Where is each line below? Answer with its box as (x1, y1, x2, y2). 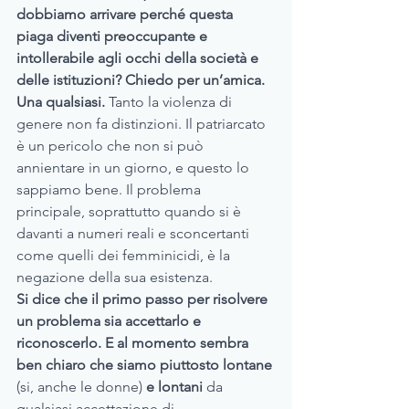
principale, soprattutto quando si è (16, 203, 245, 221)
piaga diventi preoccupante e (16, 27, 211, 46)
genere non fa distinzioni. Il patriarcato (16, 115, 269, 133)
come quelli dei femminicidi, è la (16, 246, 234, 265)
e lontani (146, 378, 206, 396)
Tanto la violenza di (105, 93, 236, 111)
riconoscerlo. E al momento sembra (16, 334, 252, 352)
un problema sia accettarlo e (16, 312, 204, 330)
